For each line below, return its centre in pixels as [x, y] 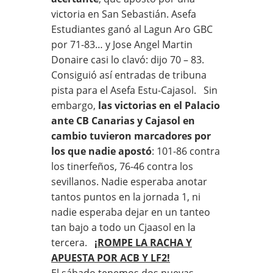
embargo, [75, 105]
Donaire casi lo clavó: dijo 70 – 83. [128, 59]
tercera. [73, 242]
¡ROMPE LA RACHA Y [143, 242]
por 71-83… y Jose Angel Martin [122, 44]
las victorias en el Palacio [159, 105]
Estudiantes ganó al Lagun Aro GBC [132, 29]
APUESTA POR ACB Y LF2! [111, 257]
